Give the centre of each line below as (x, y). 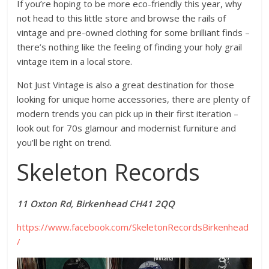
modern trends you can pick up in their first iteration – (128, 113)
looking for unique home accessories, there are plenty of (134, 99)
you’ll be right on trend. (65, 142)
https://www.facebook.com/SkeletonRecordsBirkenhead (133, 227)
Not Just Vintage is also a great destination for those (126, 84)
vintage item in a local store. (75, 61)
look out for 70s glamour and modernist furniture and (127, 128)
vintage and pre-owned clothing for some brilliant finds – (134, 32)
